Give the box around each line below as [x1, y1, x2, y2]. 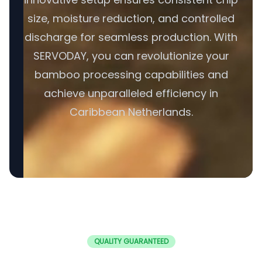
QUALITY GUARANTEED [94, 236, 168, 246]
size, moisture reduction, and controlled [27, 11, 235, 26]
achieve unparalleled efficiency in [44, 86, 218, 101]
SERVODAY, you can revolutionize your [33, 49, 229, 63]
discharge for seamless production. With [25, 30, 237, 44]
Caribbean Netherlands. [69, 105, 193, 119]
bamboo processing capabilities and [34, 67, 228, 82]
